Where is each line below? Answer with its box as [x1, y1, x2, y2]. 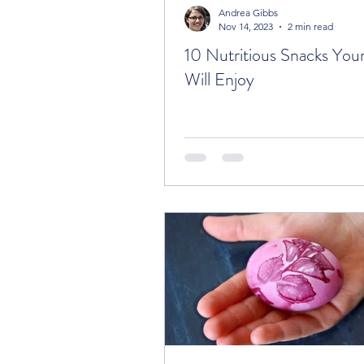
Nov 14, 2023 [219, 20, 273, 33]
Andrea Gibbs [219, 6, 278, 19]
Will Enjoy [184, 67, 254, 93]
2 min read [288, 20, 333, 33]
